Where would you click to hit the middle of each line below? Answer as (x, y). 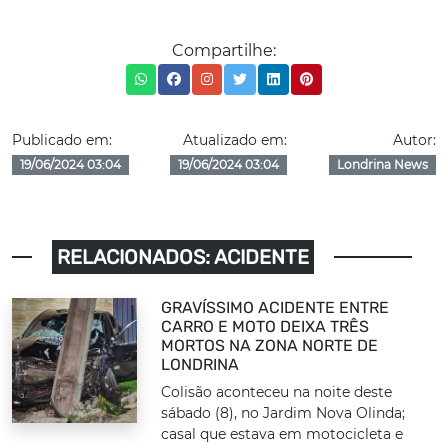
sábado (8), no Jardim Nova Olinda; (283, 413)
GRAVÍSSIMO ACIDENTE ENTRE (275, 307)
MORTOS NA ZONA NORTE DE (270, 345)
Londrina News (383, 164)
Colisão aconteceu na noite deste (277, 392)
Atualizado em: (234, 140)
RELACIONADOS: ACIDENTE (183, 257)
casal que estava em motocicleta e (282, 434)
